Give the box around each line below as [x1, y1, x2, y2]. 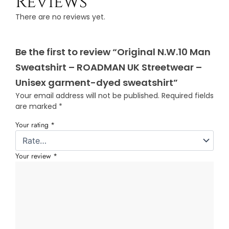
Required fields [162, 90, 214, 101]
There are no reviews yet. [15, 12, 105, 22]
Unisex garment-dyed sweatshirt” [15, 76, 178, 89]
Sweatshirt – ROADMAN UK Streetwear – [15, 61, 202, 74]
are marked [15, 101, 59, 112]
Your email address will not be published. [15, 90, 159, 101]
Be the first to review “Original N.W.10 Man [15, 45, 211, 59]
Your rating [15, 120, 51, 130]
